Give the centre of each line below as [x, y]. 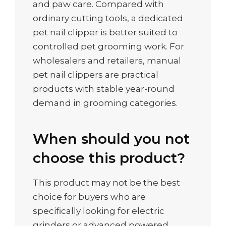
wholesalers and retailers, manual [107, 60]
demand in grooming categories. [105, 103]
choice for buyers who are [89, 197]
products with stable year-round [104, 89]
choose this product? [109, 158]
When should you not [111, 138]
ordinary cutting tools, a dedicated [108, 18]
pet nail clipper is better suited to [105, 32]
